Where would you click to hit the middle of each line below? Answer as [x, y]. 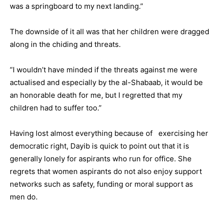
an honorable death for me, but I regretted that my [96, 95]
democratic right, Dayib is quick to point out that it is [99, 146]
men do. [24, 197]
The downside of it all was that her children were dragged [109, 32]
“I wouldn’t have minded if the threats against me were [104, 70]
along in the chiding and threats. [65, 44]
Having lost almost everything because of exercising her [109, 133]
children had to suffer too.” [56, 108]
